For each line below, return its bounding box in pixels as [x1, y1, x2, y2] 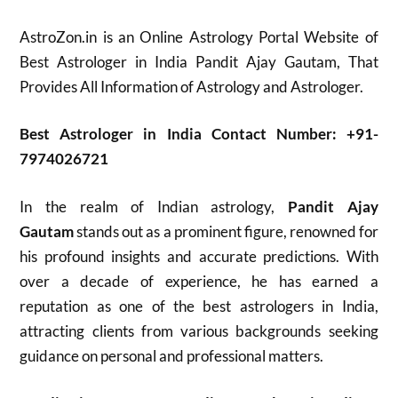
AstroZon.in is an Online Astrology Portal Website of [20, 27, 378, 46]
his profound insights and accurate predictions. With [20, 246, 378, 266]
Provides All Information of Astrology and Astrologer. [20, 76, 364, 96]
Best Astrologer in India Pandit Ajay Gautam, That [20, 52, 378, 71]
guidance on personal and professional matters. [20, 346, 324, 365]
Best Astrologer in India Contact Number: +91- [20, 124, 378, 143]
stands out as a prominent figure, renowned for [74, 221, 378, 241]
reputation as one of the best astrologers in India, [20, 296, 378, 315]
